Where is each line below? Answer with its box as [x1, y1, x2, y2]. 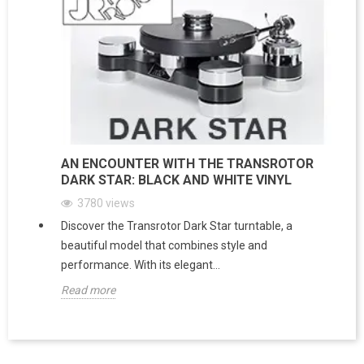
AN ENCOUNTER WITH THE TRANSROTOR [61, 155, 314, 171]
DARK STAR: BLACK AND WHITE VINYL [61, 171, 292, 188]
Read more [61, 283, 115, 297]
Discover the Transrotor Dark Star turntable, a [61, 219, 292, 232]
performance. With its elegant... [61, 258, 220, 271]
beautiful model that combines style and [61, 238, 267, 252]
